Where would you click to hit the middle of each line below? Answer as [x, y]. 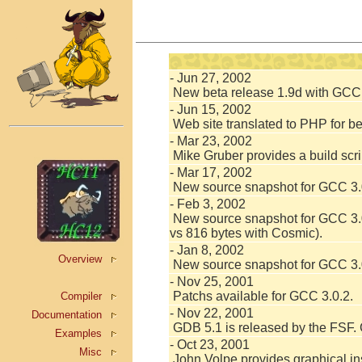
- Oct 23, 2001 [210, 345]
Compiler [81, 296]
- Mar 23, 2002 [211, 141]
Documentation [67, 315]
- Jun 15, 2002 [210, 109]
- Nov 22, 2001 [212, 313]
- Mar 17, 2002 [211, 173]
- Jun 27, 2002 [210, 78]
